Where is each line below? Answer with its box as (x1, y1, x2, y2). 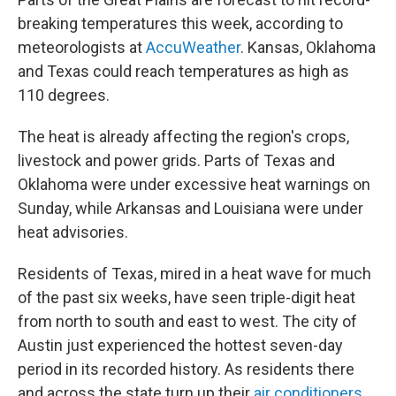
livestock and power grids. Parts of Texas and (18, 151, 335, 170)
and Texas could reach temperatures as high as (18, 62, 349, 80)
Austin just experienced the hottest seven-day (18, 336, 343, 354)
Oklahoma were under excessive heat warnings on (18, 175, 370, 194)
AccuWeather (146, 38, 240, 57)
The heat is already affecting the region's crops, (18, 127, 349, 146)
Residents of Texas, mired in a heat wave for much (18, 264, 371, 283)
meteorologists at (18, 38, 146, 57)
